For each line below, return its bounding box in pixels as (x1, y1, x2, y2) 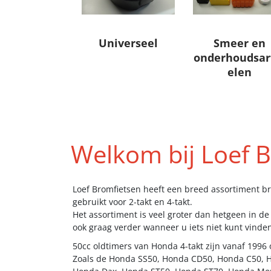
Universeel (98, 35, 158, 50)
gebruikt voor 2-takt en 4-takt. (72, 195, 192, 207)
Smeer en (213, 35, 266, 50)
